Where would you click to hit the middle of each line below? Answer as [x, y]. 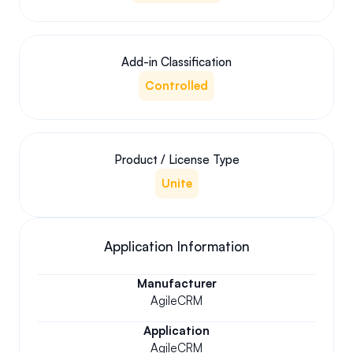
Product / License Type [176, 160]
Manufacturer [176, 283]
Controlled [176, 85]
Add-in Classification [176, 62]
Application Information [176, 246]
